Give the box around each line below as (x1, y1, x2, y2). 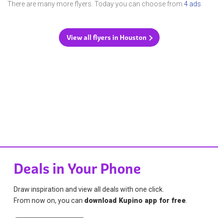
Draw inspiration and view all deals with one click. (14, 185, 164, 193)
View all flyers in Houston (66, 33, 146, 42)
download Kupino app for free (84, 196, 186, 204)
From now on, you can (14, 196, 85, 204)
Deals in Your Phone (14, 160, 142, 178)
